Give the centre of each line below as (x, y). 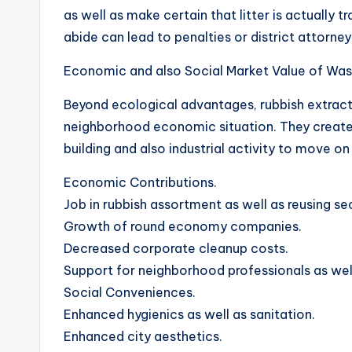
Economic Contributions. (140, 182)
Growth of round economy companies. (183, 226)
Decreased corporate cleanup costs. (176, 248)
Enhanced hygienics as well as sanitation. (189, 314)
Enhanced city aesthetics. (143, 336)
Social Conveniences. (130, 292)
